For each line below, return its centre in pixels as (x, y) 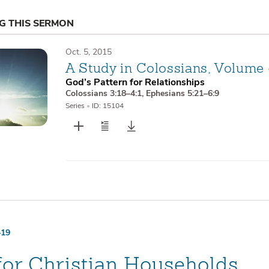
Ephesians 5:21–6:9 (182, 94)
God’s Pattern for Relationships (135, 83)
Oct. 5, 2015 (88, 52)
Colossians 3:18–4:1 (103, 94)
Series (75, 106)
